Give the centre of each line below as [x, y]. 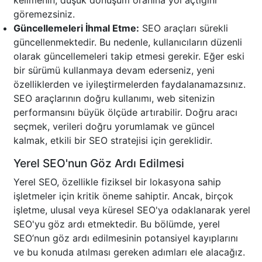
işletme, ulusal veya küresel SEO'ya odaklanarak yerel [132, 210]
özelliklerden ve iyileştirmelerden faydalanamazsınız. [130, 85]
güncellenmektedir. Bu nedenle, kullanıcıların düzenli [128, 42]
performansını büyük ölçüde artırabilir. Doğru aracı [125, 113]
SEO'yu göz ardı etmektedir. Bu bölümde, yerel [117, 224]
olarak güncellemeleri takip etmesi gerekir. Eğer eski [129, 56]
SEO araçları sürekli [184, 28]
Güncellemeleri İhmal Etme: [76, 28]
